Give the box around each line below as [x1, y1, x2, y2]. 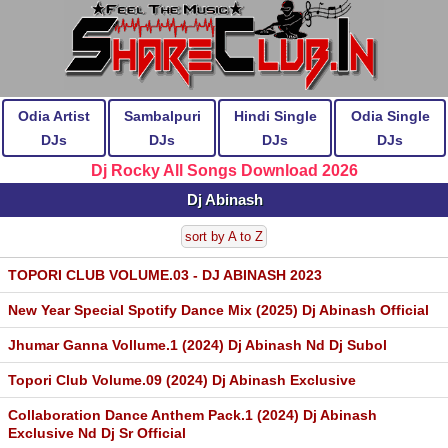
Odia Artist [18, 108, 90, 124]
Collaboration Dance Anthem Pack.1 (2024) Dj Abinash [8, 407, 377, 423]
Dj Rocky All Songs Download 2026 [90, 162, 358, 179]
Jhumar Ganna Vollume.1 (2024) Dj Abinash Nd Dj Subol [8, 337, 387, 353]
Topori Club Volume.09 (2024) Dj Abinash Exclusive [8, 372, 356, 388]
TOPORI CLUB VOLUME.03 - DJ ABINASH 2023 [8, 267, 322, 283]
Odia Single [350, 108, 430, 124]
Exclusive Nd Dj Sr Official [8, 425, 186, 441]
